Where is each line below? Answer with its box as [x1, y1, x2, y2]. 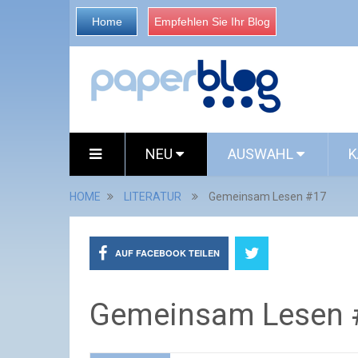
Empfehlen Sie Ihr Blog [154, 15, 270, 28]
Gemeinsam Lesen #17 [209, 190, 326, 203]
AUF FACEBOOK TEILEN [115, 247, 220, 259]
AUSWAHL [228, 145, 296, 162]
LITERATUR [124, 190, 181, 203]
